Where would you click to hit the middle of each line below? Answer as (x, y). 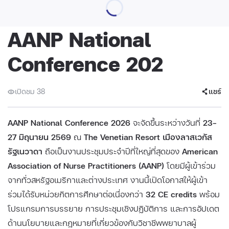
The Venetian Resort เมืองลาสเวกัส (148, 136)
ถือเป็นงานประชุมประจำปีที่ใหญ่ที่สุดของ (112, 151)
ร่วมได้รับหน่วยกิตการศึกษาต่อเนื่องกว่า (77, 194)
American (200, 151)
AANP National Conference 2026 (69, 122)
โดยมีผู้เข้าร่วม (190, 165)
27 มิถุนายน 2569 (39, 136)
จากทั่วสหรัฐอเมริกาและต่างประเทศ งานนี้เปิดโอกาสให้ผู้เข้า (108, 179)
